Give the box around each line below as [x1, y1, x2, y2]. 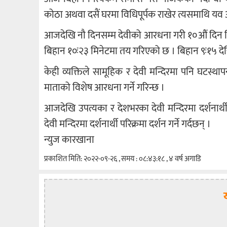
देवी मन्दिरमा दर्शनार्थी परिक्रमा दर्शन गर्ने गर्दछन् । [44, 116, 211, 133]
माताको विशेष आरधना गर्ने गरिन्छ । [44, 79, 165, 97]
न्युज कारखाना [44, 131, 94, 149]
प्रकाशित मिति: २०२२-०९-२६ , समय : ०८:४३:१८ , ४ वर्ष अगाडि [44, 153, 201, 166]
